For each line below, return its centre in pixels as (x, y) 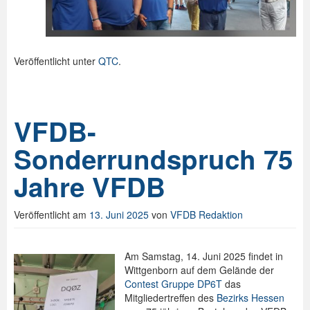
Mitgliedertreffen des (171, 298)
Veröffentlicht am (52, 215)
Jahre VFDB (90, 187)
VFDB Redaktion (207, 215)
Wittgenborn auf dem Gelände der (199, 270)
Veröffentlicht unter (56, 61)
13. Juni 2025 (119, 215)
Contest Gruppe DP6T (173, 284)
